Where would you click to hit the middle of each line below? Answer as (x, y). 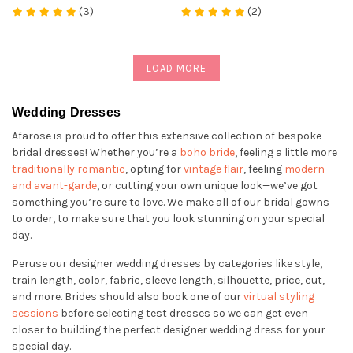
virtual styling (279, 296)
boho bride (207, 152)
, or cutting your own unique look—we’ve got (207, 185)
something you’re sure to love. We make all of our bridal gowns (171, 202)
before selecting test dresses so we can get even (183, 313)
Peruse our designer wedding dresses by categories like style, (167, 263)
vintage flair (214, 169)
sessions (35, 313)
